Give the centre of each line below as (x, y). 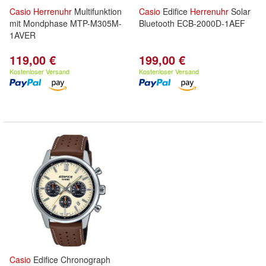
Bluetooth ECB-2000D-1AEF (192, 23)
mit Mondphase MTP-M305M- (66, 23)
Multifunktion (97, 11)
